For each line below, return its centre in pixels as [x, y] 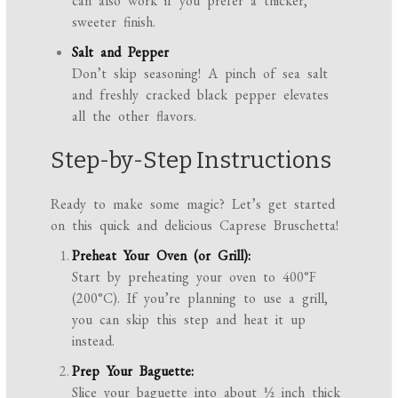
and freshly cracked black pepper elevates [201, 94]
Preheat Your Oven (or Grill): [162, 255]
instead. [94, 340]
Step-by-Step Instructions [191, 160]
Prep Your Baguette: [133, 370]
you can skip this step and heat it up [189, 319]
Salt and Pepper [121, 52]
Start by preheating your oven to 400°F [195, 276]
